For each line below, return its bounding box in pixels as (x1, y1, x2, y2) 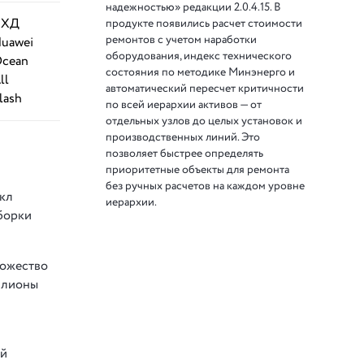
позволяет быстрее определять (106, 145, 264, 162)
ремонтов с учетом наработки (106, 31, 258, 48)
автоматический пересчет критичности (106, 80, 305, 97)
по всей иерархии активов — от (106, 96, 262, 113)
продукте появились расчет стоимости (106, 15, 303, 32)
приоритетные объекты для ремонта (106, 161, 290, 178)
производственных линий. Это (106, 128, 261, 145)
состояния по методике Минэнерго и (106, 63, 296, 80)
